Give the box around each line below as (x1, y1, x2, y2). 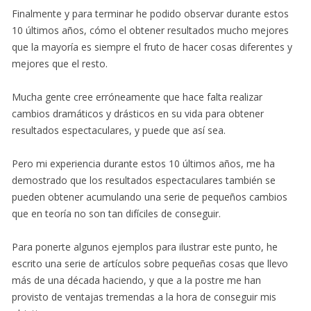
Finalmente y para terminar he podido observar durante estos (12, 7, 289, 21)
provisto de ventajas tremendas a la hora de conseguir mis (12, 290, 276, 304)
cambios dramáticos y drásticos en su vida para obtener (12, 107, 264, 121)
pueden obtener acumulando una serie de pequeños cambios (12, 190, 287, 204)
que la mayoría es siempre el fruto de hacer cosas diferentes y (12, 40, 292, 54)
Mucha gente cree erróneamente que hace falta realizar (12, 90, 262, 104)
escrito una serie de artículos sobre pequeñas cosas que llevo (12, 257, 288, 271)
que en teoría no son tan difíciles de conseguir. (12, 207, 221, 221)
